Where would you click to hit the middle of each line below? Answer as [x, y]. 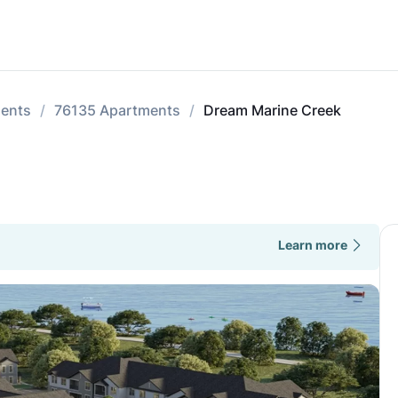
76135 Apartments [117, 110]
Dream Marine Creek [272, 110]
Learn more [312, 245]
